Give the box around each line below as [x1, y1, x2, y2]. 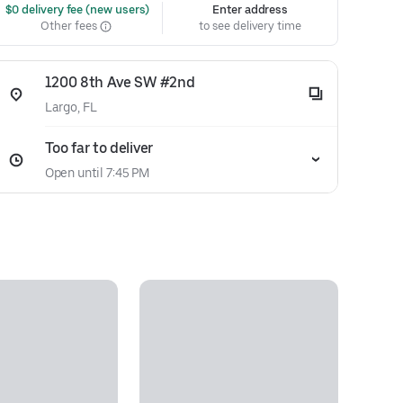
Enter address [212, 3, 289, 16]
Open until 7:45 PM [44, 166, 150, 180]
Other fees [40, 19, 100, 32]
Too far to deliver [44, 139, 153, 157]
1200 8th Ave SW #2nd [44, 74, 195, 91]
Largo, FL [44, 100, 97, 114]
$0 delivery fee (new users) [2, 3, 150, 16]
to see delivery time [199, 19, 301, 32]
